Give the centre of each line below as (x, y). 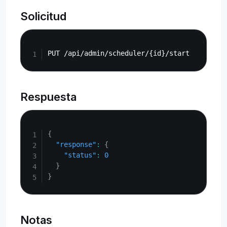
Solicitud (43, 16)
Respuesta (48, 97)
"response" (76, 144)
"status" (80, 155)
